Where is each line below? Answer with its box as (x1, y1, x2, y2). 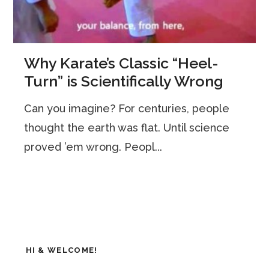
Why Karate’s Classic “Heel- (24, 53, 219, 72)
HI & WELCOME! (25, 245, 98, 255)
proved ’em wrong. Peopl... (24, 140, 163, 153)
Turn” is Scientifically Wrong (24, 71, 224, 90)
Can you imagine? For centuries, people (24, 101, 230, 115)
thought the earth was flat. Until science (24, 121, 230, 134)
